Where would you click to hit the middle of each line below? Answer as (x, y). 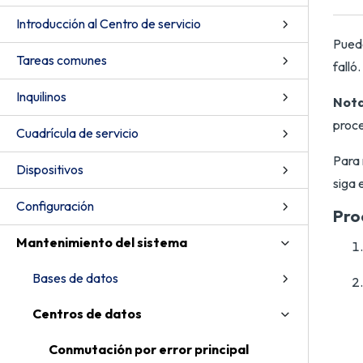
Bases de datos (75, 278)
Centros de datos (87, 314)
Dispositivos (50, 169)
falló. (347, 66)
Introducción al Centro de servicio (109, 23)
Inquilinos (41, 96)
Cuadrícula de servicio (77, 133)
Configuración (55, 206)
